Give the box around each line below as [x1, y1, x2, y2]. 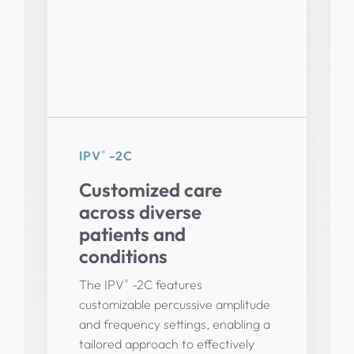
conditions [78, 243, 168, 268]
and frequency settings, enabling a [78, 315, 270, 332]
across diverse [78, 199, 201, 224]
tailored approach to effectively [78, 335, 254, 352]
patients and [78, 221, 186, 246]
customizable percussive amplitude [78, 296, 270, 312]
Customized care [78, 177, 222, 201]
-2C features [128, 276, 202, 292]
